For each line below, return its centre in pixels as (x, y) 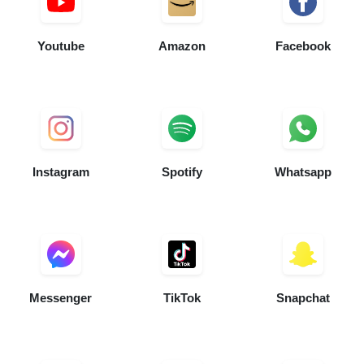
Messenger (61, 298)
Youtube (61, 46)
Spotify (182, 172)
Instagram (61, 172)
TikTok (182, 298)
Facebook (303, 46)
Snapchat (303, 298)
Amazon (182, 46)
